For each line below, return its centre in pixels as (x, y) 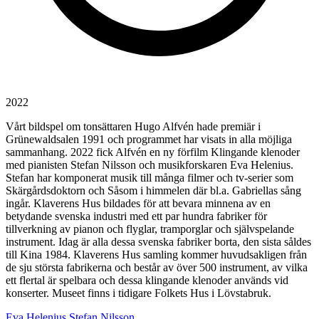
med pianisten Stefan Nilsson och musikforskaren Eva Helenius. (150, 164)
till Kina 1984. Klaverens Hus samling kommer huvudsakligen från (156, 254)
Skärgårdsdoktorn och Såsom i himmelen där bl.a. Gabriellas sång (153, 190)
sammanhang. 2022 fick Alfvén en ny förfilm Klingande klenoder (153, 152)
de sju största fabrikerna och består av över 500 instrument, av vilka (157, 267)
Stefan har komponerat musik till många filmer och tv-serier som (150, 177)
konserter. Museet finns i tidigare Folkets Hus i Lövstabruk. (138, 293)
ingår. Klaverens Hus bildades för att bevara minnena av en (138, 203)
